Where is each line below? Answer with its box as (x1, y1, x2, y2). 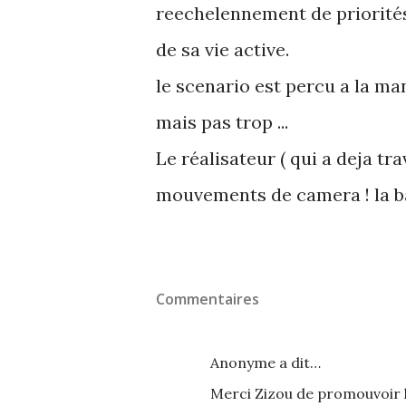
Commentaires (156, 289, 259, 309)
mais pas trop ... (156, 111, 288, 133)
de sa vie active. (156, 38, 289, 61)
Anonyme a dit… (210, 353, 321, 372)
